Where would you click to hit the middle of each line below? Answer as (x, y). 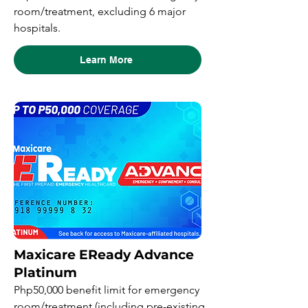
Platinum (45, 273)
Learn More (106, 60)
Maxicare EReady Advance (106, 255)
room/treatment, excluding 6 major (100, 11)
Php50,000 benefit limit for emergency (107, 290)
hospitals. (37, 28)
